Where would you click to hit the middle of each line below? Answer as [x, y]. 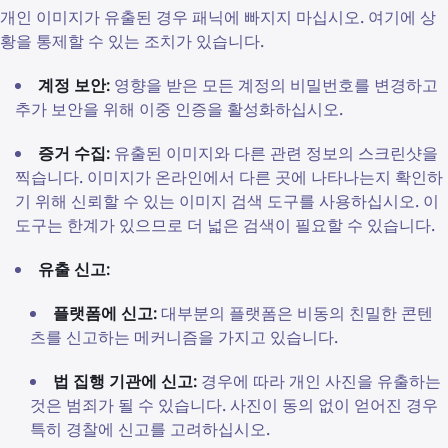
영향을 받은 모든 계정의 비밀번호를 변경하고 [274, 85]
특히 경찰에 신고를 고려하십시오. [150, 429]
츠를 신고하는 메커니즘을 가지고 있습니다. [184, 337]
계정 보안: [74, 85]
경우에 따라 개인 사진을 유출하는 [319, 381]
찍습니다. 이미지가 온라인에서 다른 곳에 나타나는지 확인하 [229, 177]
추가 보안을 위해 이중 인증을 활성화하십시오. [179, 109]
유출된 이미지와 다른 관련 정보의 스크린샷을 [274, 153]
